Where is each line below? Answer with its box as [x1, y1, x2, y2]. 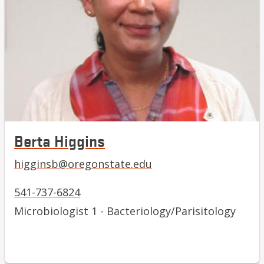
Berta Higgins [14, 130, 105, 150]
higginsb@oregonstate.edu [14, 156, 152, 171]
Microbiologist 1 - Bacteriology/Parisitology [14, 203, 236, 218]
